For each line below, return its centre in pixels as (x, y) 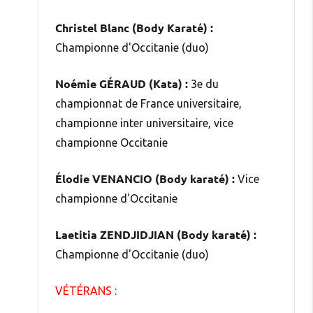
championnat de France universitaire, (148, 103)
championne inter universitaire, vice (144, 123)
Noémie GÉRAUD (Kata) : (122, 83)
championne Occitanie (111, 142)
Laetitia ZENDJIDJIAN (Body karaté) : (156, 234)
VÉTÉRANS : (86, 290)
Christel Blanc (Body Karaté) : (134, 27)
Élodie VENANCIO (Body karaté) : (145, 178)
